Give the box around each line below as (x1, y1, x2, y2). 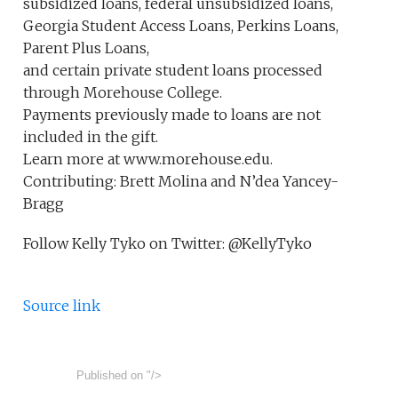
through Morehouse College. (23, 84, 230, 101)
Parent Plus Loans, (23, 39, 150, 57)
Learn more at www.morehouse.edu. (23, 150, 274, 168)
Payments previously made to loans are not (23, 106, 322, 123)
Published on (76, 369, 144, 382)
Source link (23, 297, 101, 314)
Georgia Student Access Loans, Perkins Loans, (23, 17, 339, 35)
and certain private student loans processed (23, 61, 323, 79)
